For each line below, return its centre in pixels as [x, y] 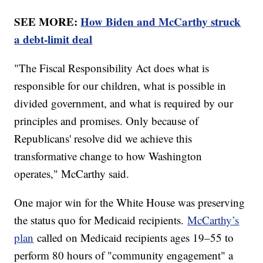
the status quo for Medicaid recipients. [101, 220]
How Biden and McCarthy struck [161, 21]
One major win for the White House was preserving [130, 202]
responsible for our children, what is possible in [120, 85]
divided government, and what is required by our [124, 103]
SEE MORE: [48, 21]
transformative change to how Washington [108, 156]
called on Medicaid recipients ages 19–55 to [134, 237]
